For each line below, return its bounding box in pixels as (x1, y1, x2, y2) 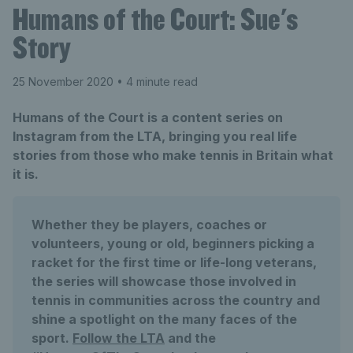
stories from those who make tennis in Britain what (13, 147, 333, 163)
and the (165, 330, 216, 346)
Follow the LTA (72, 330, 165, 346)
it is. (13, 166, 39, 182)
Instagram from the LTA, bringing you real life (13, 128, 297, 144)
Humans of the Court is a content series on (13, 110, 283, 125)
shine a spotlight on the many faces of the (32, 311, 297, 327)
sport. (32, 330, 72, 346)
